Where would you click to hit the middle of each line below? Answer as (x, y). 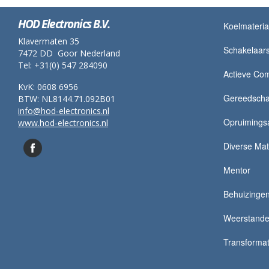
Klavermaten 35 (49, 41)
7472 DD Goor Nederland (69, 53)
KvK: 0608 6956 (48, 86)
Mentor (237, 170)
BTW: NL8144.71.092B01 (67, 98)
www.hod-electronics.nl (63, 122)
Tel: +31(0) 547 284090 (63, 65)
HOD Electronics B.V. (64, 23)
